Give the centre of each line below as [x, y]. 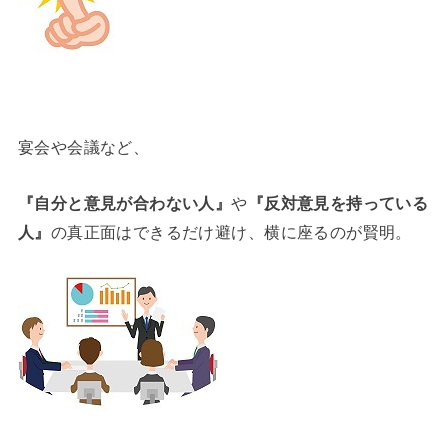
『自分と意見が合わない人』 [124, 202]
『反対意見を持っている [338, 202]
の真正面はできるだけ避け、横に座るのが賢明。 [231, 231]
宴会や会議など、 [83, 147]
